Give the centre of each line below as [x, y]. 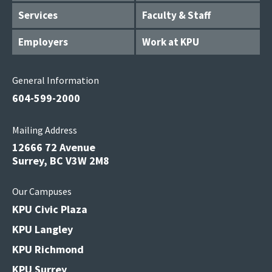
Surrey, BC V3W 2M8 [61, 161]
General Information [56, 80]
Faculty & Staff [176, 15]
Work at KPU [171, 42]
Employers [43, 42]
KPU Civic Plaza [50, 209]
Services [38, 15]
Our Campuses [42, 191]
